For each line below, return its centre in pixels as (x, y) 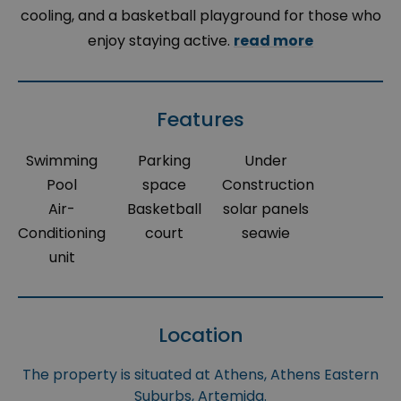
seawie (266, 234)
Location (200, 336)
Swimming (62, 161)
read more (273, 41)
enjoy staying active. (161, 41)
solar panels (266, 209)
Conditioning (62, 234)
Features (200, 120)
